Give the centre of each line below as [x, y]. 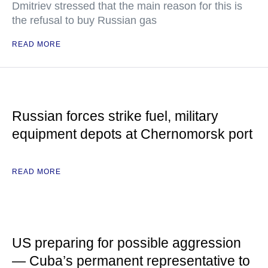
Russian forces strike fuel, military [115, 116]
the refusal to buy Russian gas [84, 20]
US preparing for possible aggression [127, 243]
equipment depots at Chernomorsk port [132, 134]
